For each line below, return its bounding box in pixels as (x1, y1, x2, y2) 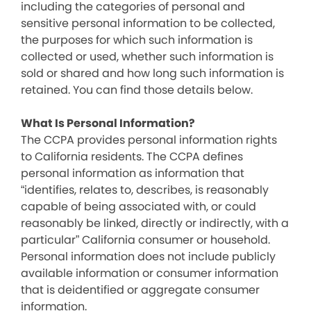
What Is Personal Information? (21, 115, 195, 131)
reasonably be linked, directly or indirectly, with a (21, 215, 289, 231)
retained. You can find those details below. (21, 82, 253, 98)
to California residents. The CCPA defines (21, 149, 243, 165)
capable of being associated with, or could (21, 199, 256, 215)
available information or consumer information (21, 265, 278, 281)
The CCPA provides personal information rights (21, 132, 277, 148)
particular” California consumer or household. (21, 232, 270, 248)
